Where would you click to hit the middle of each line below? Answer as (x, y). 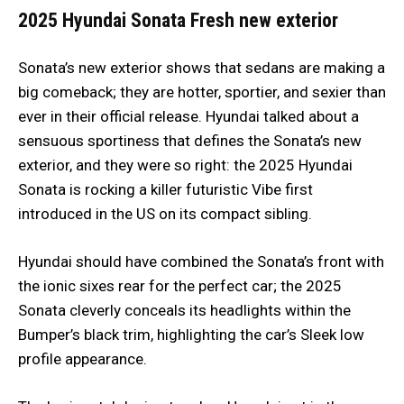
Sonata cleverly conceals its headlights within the (184, 310)
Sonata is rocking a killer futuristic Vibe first (165, 189)
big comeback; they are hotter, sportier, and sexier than (202, 92)
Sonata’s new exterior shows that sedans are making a (202, 67)
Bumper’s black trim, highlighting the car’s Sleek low (191, 334)
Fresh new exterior (262, 20)
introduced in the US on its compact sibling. (165, 213)
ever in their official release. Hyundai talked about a (188, 116)
